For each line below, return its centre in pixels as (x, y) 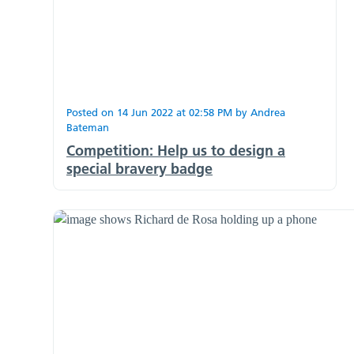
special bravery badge (139, 168)
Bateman (88, 127)
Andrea (268, 112)
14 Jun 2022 (145, 112)
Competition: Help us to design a (176, 150)
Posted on (92, 112)
